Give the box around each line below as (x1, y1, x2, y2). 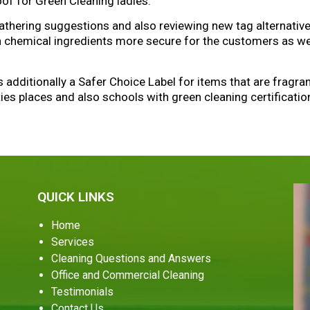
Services (51, 235, 94, 249)
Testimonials (51, 285, 113, 299)
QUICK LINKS (37, 189, 114, 206)
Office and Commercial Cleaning (51, 268, 204, 282)
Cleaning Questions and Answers (51, 252, 211, 266)
